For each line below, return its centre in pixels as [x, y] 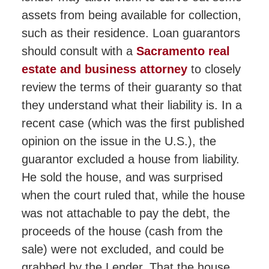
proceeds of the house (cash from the [122, 231]
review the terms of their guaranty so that [131, 87]
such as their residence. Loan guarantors [131, 33]
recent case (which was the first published [133, 123]
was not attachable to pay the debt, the [125, 213]
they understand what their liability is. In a [131, 105]
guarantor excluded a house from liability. [130, 159]
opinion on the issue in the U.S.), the [119, 141]
